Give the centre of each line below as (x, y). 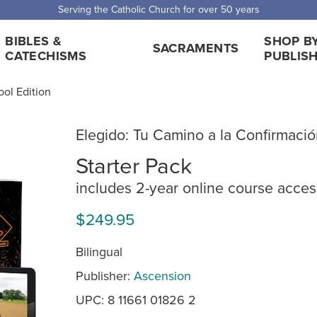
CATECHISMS (46, 56)
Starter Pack (134, 165)
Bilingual (99, 251)
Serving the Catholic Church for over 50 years (158, 9)
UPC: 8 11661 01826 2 (136, 299)
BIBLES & (34, 41)
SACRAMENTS (196, 48)
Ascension (162, 275)
